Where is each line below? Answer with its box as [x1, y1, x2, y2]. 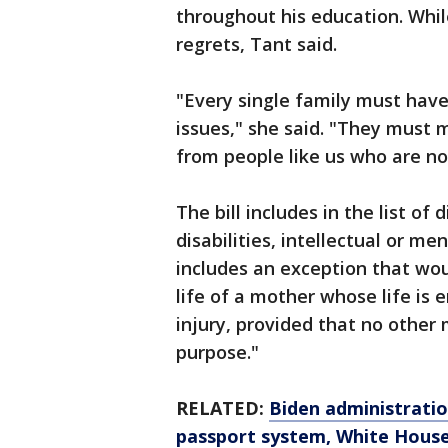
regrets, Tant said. [176, 32, 342, 56]
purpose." [176, 340, 259, 364]
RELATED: [176, 396, 269, 420]
